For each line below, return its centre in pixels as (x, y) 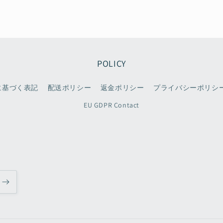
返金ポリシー (122, 88)
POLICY (111, 63)
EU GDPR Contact (111, 105)
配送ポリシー (69, 88)
